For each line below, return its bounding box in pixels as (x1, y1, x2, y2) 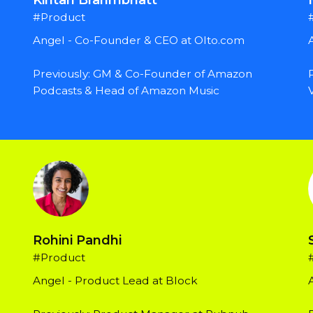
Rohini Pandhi (33, 232, 122, 249)
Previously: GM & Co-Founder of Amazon (33, 67, 253, 81)
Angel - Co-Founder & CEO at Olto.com (33, 34, 245, 48)
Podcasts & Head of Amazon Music (33, 84, 220, 98)
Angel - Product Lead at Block (33, 274, 198, 288)
